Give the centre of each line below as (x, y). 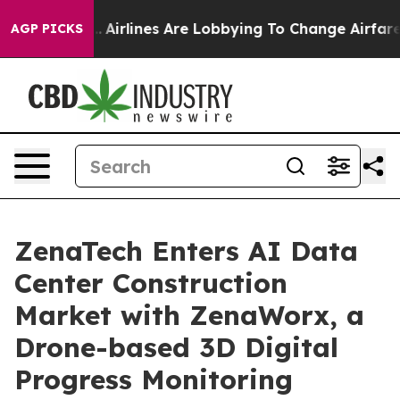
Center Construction (151, 283)
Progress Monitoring (154, 379)
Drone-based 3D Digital (176, 347)
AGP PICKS (47, 29)
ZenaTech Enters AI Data (186, 251)
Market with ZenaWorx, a (189, 315)
